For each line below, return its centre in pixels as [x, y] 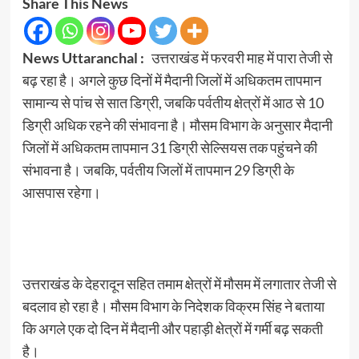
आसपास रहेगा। [61, 193]
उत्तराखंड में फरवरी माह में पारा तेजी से [242, 58]
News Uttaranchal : [87, 58]
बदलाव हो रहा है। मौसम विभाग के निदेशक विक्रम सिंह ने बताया [173, 307]
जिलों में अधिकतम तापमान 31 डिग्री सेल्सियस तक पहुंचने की [169, 148]
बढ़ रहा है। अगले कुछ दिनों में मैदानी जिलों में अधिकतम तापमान [171, 81]
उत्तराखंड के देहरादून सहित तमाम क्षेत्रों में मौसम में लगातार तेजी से [179, 284]
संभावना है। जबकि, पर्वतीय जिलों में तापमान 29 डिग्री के [158, 170]
